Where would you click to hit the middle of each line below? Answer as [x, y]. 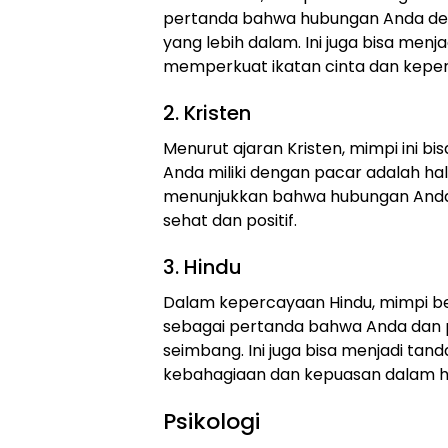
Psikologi [211, 422]
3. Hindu [202, 267]
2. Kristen [207, 113]
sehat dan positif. [230, 221]
